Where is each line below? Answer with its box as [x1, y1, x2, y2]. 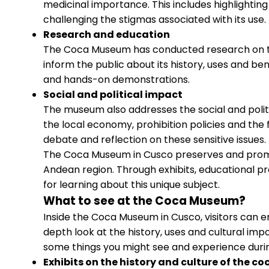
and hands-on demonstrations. [43, 73, 190, 86]
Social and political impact [43, 88, 183, 101]
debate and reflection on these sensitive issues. [43, 133, 266, 147]
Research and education [43, 28, 170, 41]
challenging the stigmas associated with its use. [43, 13, 266, 26]
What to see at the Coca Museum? [43, 193, 246, 209]
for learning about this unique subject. [43, 178, 220, 192]
